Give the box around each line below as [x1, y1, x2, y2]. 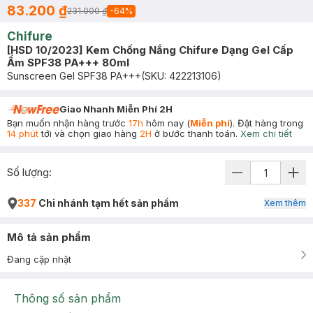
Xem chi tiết [240, 128, 292, 139]
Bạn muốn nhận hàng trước [7, 117, 129, 129]
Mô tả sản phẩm [7, 231, 91, 244]
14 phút [7, 128, 38, 139]
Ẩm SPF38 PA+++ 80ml [7, 56, 129, 69]
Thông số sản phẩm [14, 291, 121, 305]
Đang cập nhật [7, 254, 71, 265]
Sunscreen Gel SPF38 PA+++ [7, 70, 141, 82]
